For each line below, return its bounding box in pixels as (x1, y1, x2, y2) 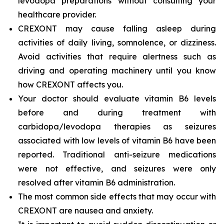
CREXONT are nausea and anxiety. (18, 205, 153, 215)
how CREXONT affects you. (18, 79, 123, 89)
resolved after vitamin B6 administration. (18, 177, 175, 187)
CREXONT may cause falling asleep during (18, 23, 216, 33)
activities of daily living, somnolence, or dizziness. (18, 37, 216, 47)
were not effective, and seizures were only (18, 163, 216, 173)
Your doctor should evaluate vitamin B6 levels (18, 93, 216, 103)
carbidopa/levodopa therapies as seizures (18, 121, 216, 131)
